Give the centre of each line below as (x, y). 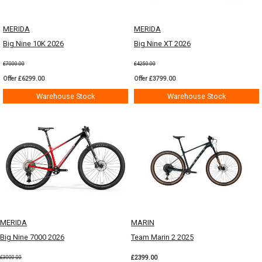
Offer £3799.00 (155, 78)
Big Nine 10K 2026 (33, 43)
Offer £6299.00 (24, 78)
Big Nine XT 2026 (162, 43)
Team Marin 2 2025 (162, 237)
